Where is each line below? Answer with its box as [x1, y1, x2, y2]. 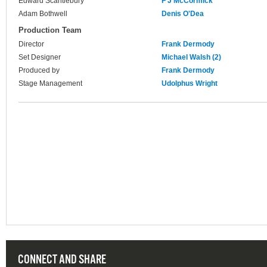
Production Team [18, 26, 82, 35]
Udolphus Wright [162, 79, 218, 88]
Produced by [18, 66, 60, 75]
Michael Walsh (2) [162, 53, 221, 62]
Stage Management [18, 79, 82, 88]
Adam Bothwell [18, 10, 67, 18]
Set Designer [18, 53, 61, 62]
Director [18, 40, 44, 49]
